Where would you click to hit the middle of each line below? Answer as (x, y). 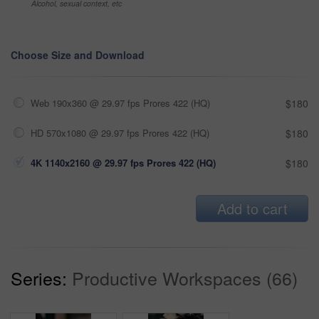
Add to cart (252, 208)
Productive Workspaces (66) (185, 277)
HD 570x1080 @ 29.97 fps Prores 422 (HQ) (120, 132)
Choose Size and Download (78, 54)
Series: (39, 277)
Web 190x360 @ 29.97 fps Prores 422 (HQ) (120, 103)
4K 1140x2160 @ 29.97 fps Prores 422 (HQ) (123, 162)
